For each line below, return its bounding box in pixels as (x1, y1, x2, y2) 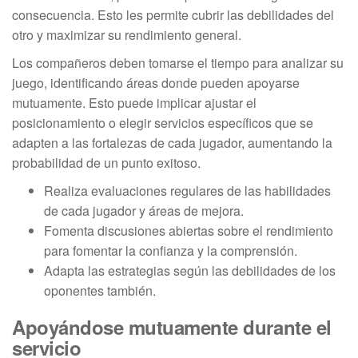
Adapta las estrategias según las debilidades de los (44, 261, 336, 280)
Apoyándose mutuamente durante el (12, 312, 332, 340)
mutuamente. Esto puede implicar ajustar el (12, 93, 257, 112)
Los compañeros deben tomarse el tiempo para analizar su (12, 53, 344, 72)
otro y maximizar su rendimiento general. (12, 25, 241, 44)
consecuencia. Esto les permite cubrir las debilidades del (12, 5, 334, 24)
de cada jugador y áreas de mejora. (44, 201, 244, 220)
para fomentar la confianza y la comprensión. (44, 241, 297, 260)
